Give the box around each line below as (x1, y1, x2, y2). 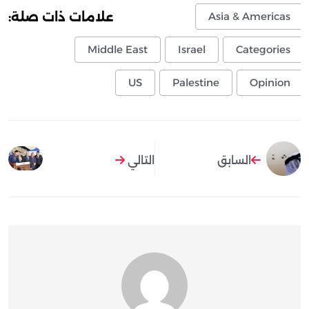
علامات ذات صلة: (8, 9, 113, 25)
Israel (178, 43, 206, 57)
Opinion (250, 76, 290, 90)
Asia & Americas (208, 10, 290, 23)
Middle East (88, 43, 148, 57)
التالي (124, 154, 154, 167)
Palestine (172, 76, 219, 90)
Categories (236, 43, 290, 57)
